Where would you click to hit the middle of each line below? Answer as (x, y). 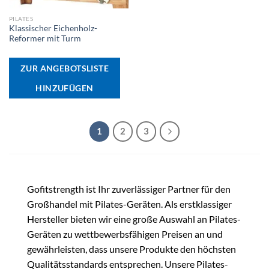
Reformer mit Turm (45, 39)
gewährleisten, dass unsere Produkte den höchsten (131, 249)
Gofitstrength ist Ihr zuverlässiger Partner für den (129, 189)
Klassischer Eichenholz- (53, 29)
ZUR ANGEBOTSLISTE (65, 68)
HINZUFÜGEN (65, 88)
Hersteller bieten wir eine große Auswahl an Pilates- (134, 219)
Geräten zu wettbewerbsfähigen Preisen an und (125, 234)
